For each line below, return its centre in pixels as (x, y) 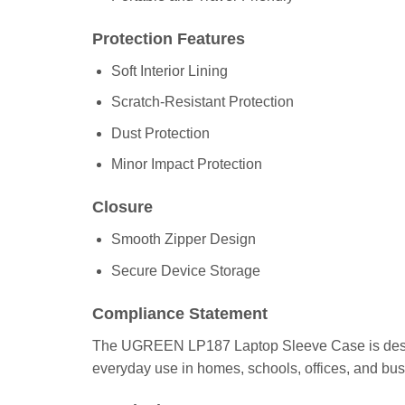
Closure (122, 207)
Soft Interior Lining (169, 71)
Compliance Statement (180, 313)
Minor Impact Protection (186, 165)
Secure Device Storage (185, 270)
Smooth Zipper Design (183, 240)
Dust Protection (160, 133)
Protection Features (169, 38)
